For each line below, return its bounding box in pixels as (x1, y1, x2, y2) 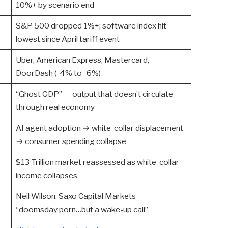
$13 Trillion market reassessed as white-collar (15, 157, 179, 167)
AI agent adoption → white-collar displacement (15, 123, 183, 133)
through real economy (15, 102, 95, 112)
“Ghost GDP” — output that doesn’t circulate (15, 89, 173, 99)
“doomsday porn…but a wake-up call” (15, 205, 148, 215)
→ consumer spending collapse (15, 136, 126, 147)
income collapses (15, 170, 77, 181)
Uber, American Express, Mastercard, (15, 55, 149, 65)
